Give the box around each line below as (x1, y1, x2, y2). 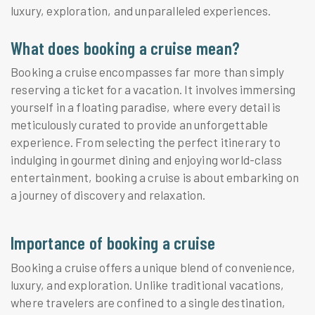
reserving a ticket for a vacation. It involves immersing (11, 82, 296, 97)
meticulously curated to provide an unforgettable (11, 117, 269, 132)
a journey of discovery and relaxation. (11, 188, 206, 202)
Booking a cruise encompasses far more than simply (11, 65, 285, 79)
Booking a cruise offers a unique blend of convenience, (11, 259, 296, 274)
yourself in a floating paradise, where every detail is (11, 100, 281, 115)
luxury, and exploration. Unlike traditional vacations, (11, 277, 285, 292)
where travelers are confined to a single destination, (11, 295, 286, 309)
